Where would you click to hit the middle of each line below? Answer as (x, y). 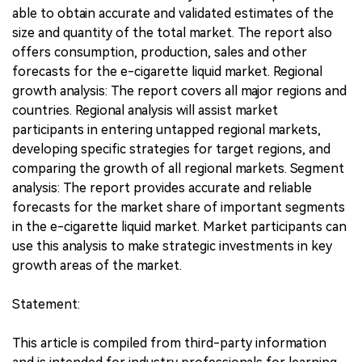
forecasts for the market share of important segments (179, 207)
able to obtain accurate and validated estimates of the (173, 13)
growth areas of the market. (97, 265)
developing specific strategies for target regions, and (171, 149)
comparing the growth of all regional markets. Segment (178, 168)
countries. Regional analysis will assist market (145, 110)
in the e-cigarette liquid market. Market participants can (179, 226)
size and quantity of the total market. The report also (172, 32)
